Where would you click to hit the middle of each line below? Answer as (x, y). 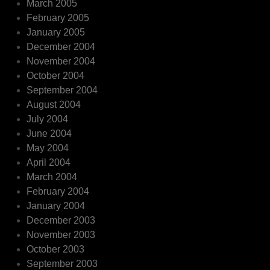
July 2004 (48, 119)
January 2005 (56, 32)
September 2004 (62, 90)
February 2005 (58, 17)
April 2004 (49, 162)
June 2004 (49, 133)
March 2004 (52, 177)
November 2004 (61, 61)
